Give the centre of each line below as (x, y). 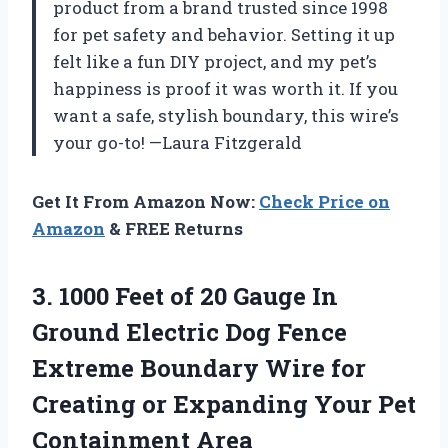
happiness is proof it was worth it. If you (225, 89)
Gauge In (282, 296)
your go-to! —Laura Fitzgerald (177, 143)
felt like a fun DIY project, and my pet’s (215, 62)
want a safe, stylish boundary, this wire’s (226, 116)
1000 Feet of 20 (143, 296)
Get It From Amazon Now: (145, 202)
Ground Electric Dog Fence (189, 332)
